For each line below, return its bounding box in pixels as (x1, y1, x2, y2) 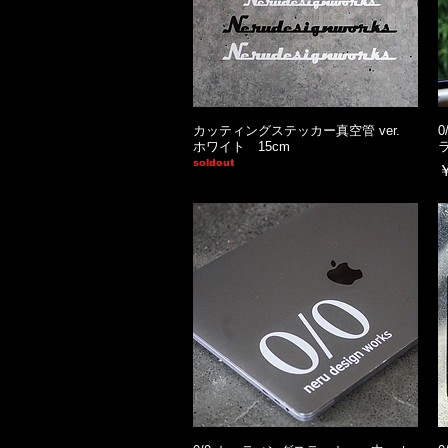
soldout (193, 156, 234, 168)
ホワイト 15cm (193, 138, 290, 154)
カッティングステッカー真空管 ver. (193, 122, 413, 138)
